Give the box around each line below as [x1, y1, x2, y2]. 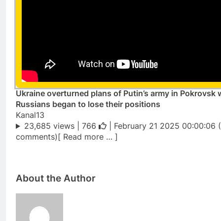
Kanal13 [16, 110, 44, 120]
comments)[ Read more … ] [16, 132, 118, 142]
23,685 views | [24, 121, 82, 131]
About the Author [16, 173, 96, 184]
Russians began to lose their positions [16, 99, 160, 110]
